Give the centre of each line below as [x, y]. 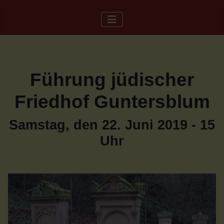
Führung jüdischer [112, 80]
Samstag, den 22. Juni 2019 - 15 [112, 125]
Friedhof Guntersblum [112, 102]
